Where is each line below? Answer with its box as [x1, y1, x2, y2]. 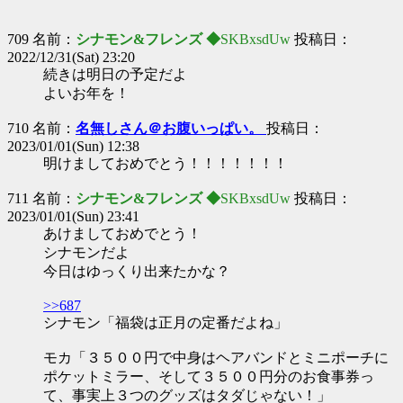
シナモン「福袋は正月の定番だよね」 [43, 315, 288, 330]
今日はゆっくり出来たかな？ [43, 264, 230, 279]
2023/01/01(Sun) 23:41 [7, 209, 139, 224]
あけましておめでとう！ [43, 226, 201, 241]
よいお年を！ [43, 85, 130, 101]
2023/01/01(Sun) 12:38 [7, 139, 139, 154]
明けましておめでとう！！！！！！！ [43, 156, 288, 171]
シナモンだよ [43, 245, 130, 260]
